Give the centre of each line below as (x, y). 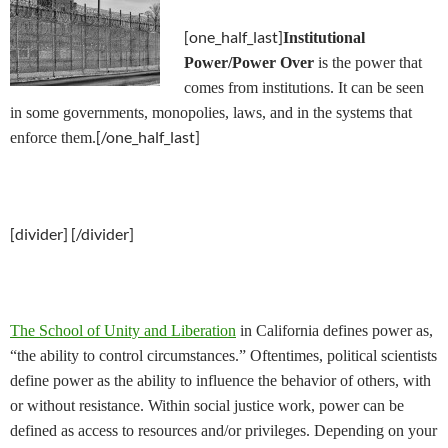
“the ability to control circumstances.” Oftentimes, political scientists (223, 355)
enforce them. (53, 137)
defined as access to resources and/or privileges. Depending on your (223, 430)
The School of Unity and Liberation (123, 330)
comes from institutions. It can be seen (304, 87)
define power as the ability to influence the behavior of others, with (220, 380)
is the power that (368, 62)
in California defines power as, (334, 330)
